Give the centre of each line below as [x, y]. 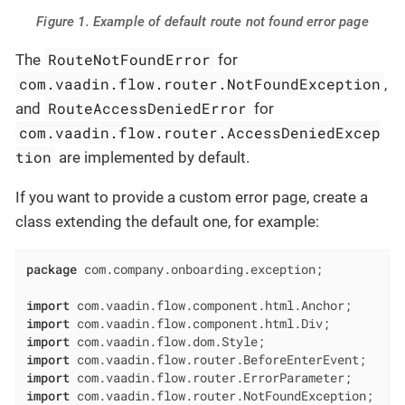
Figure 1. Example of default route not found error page [202, 21]
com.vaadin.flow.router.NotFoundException [200, 83]
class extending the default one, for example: [167, 221]
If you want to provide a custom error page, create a [192, 197]
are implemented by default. [153, 157]
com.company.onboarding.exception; [199, 269]
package [51, 269]
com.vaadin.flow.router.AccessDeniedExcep [200, 132]
